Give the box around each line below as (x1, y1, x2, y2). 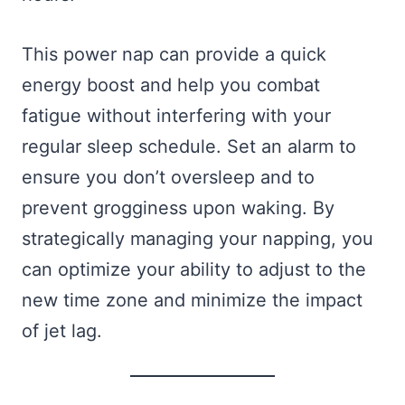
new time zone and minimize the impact (22, 288, 363, 311)
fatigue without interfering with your (22, 104, 331, 127)
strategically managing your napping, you (22, 227, 373, 250)
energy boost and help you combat (22, 73, 320, 96)
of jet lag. (22, 319, 102, 342)
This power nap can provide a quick (22, 42, 326, 65)
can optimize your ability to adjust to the (22, 258, 366, 280)
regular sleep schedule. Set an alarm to (22, 135, 356, 157)
